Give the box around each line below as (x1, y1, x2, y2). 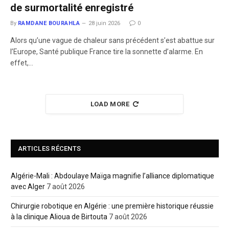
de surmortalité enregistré (10, 2, 133, 14)
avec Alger (11, 182, 45, 191)
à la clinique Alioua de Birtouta (11, 213, 107, 221)
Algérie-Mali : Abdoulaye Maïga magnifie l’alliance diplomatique (11, 172, 214, 180)
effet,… (10, 59, 33, 67)
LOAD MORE (90, 100, 130, 108)
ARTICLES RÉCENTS (18, 145, 81, 152)
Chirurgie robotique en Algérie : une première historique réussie (11, 202, 214, 210)
